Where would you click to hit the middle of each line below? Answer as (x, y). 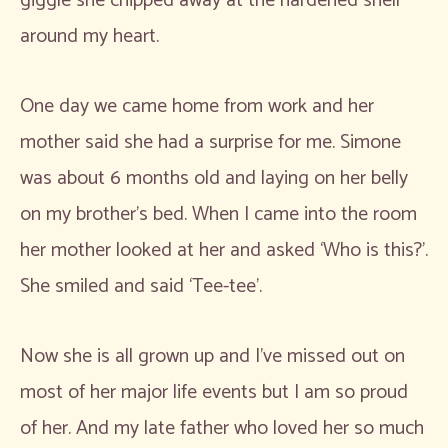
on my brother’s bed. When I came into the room (218, 214)
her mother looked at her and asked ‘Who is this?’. (224, 250)
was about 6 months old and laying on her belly (214, 178)
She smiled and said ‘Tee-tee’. (143, 286)
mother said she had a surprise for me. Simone (210, 142)
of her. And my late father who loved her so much (222, 428)
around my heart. (92, 36)
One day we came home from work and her (197, 106)
